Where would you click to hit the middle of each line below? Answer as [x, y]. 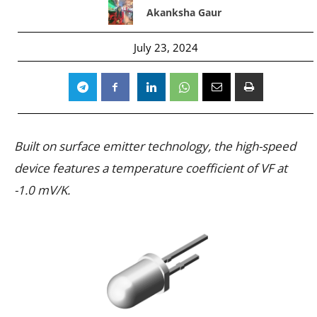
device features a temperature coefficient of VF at [151, 168]
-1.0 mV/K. [42, 190]
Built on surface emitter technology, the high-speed [155, 146]
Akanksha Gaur [184, 12]
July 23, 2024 [166, 47]
